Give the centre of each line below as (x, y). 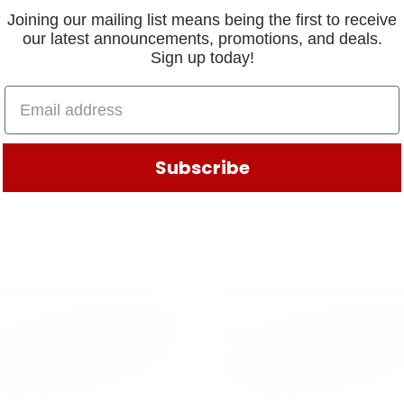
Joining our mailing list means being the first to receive (202, 20)
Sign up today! (202, 58)
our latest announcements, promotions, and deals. (202, 39)
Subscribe (202, 168)
